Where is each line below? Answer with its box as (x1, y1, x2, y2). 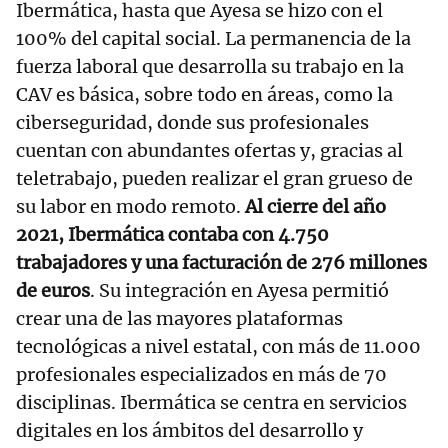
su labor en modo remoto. (16, 195, 241, 219)
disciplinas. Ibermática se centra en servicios (16, 391, 407, 415)
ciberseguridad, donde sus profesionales (16, 111, 369, 135)
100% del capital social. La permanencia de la (16, 27, 411, 51)
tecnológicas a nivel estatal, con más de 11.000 (16, 335, 421, 359)
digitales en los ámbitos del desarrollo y (16, 419, 363, 443)
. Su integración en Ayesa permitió (90, 279, 389, 303)
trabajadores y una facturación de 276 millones (16, 251, 427, 275)
